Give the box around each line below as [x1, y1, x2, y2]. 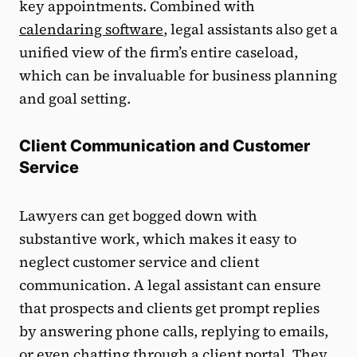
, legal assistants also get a [163, 19, 338, 40]
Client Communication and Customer [19, 136, 310, 156]
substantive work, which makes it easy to [19, 229, 296, 249]
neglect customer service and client [19, 252, 259, 273]
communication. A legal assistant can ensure [19, 275, 321, 296]
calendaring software [19, 19, 163, 40]
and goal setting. [19, 88, 131, 109]
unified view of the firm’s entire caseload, [19, 42, 298, 63]
